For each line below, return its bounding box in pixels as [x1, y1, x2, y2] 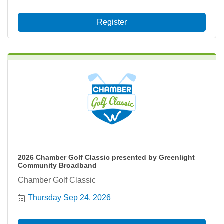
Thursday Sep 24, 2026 [28, 193, 111, 202]
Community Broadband [18, 161, 97, 169]
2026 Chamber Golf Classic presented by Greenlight [18, 153, 195, 161]
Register [97, 18, 127, 26]
